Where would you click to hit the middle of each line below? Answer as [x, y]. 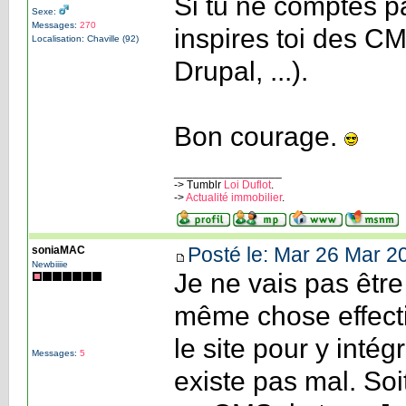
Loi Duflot [247, 184]
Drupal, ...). [241, 71]
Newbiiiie [49, 264]
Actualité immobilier [233, 197]
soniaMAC [58, 250]
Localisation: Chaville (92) [85, 38]
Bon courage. [259, 136]
